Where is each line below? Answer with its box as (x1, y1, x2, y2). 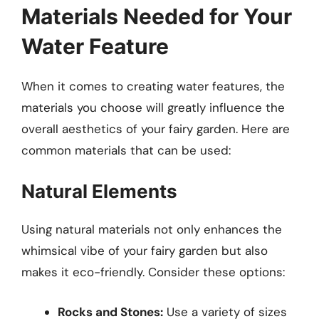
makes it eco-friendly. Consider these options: (21, 264, 285, 281)
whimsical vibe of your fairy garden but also (21, 243, 268, 259)
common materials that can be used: (21, 142, 231, 158)
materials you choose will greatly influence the (21, 99, 285, 115)
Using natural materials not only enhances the (21, 221, 282, 238)
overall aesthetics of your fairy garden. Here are (21, 120, 290, 137)
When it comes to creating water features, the (21, 78, 285, 94)
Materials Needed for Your (21, 3, 292, 29)
